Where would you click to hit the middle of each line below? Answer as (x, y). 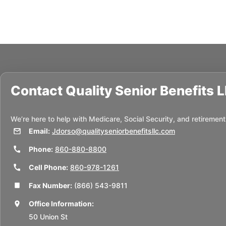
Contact (38, 91)
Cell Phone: (48, 167)
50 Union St (48, 217)
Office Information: (61, 204)
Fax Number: (50, 185)
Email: (39, 131)
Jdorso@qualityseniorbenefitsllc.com (114, 131)
